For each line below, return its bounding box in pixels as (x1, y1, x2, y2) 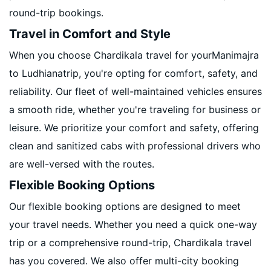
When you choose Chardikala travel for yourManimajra (9, 49, 259, 61)
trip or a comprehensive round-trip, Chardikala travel (9, 237, 252, 249)
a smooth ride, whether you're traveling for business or (9, 103, 261, 116)
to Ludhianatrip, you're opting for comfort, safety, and (9, 67, 258, 79)
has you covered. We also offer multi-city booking (9, 255, 239, 267)
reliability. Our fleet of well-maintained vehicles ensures (9, 85, 262, 97)
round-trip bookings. (9, 7, 103, 19)
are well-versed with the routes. (9, 158, 154, 170)
